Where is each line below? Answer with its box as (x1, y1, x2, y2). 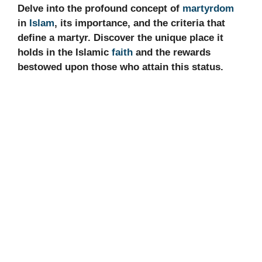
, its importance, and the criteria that (54, 17, 225, 29)
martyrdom (182, 2, 234, 14)
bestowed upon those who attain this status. (18, 61, 223, 73)
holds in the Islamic (18, 46, 112, 58)
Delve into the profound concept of (18, 2, 182, 14)
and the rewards (133, 46, 211, 58)
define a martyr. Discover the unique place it (18, 32, 223, 43)
